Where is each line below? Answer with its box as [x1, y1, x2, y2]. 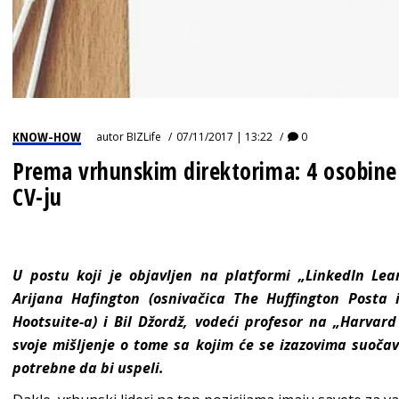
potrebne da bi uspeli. [12, 357, 164, 378]
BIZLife [126, 128, 161, 144]
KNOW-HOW [12, 126, 81, 145]
